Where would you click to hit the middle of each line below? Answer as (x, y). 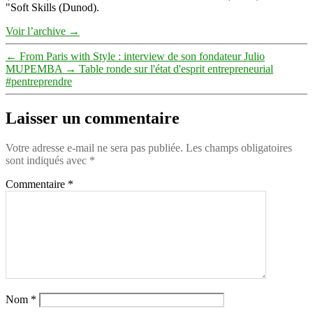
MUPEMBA (34, 68)
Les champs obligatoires (239, 147)
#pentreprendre (39, 81)
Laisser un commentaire (93, 118)
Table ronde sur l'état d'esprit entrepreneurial (176, 68)
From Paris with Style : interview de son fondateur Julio (142, 56)
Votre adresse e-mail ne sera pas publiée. (94, 147)
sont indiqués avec (48, 160)
